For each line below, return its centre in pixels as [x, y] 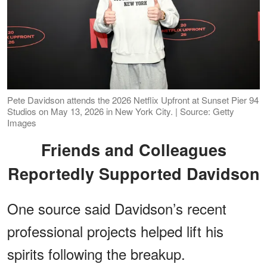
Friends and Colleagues [46, 150]
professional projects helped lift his [115, 231]
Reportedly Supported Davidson [133, 174]
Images [22, 123]
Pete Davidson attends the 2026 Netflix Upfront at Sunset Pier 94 [133, 100]
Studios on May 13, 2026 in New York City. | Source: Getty [121, 111]
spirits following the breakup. [96, 254]
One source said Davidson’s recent [117, 209]
